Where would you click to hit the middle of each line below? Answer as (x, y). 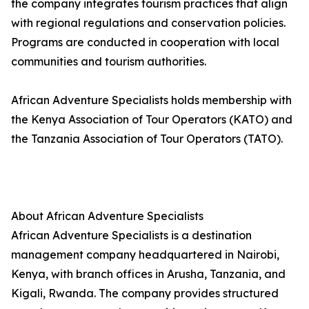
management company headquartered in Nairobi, (145, 255)
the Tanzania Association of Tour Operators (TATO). (147, 139)
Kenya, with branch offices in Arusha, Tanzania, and (148, 274)
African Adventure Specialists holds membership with (151, 100)
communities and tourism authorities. (109, 62)
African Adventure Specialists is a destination (131, 236)
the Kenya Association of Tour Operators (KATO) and (152, 120)
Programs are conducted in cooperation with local (145, 42)
